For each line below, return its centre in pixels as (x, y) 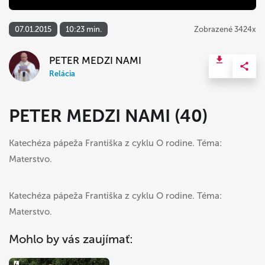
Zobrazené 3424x (225, 30)
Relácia (62, 74)
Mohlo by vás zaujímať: (71, 239)
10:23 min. (84, 30)
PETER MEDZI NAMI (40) (108, 116)
